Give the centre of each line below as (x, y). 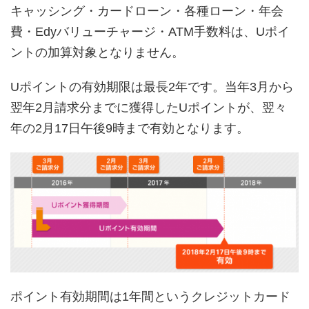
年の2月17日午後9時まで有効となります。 (130, 128)
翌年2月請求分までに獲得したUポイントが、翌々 (149, 107)
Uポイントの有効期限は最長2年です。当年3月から (152, 87)
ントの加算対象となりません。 (97, 52)
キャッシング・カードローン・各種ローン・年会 (147, 11)
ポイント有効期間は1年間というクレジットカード (150, 296)
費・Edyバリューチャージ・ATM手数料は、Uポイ (150, 31)
